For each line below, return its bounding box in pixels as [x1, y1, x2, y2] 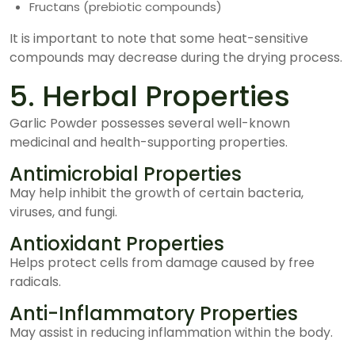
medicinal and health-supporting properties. [10, 133, 288, 151]
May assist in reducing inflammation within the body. [10, 323, 333, 342]
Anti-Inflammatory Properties [10, 300, 298, 326]
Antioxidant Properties [10, 231, 224, 257]
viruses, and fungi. [10, 203, 117, 221]
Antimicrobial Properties [10, 161, 242, 187]
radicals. [10, 273, 61, 291]
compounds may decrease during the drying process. [10, 48, 342, 67]
